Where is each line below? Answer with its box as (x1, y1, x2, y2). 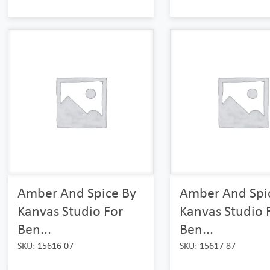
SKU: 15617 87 (179, 239, 236, 251)
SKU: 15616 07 (17, 239, 74, 251)
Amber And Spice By (17, 183, 137, 201)
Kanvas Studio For (17, 201, 124, 219)
